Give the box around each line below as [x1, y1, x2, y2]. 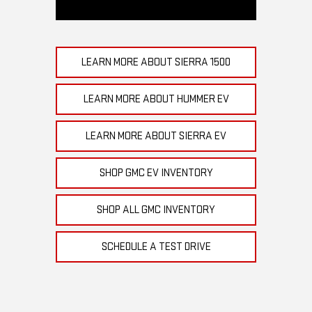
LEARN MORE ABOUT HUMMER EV [83, 93, 229, 107]
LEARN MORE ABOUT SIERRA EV [86, 130, 226, 143]
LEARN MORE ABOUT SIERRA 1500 [81, 56, 231, 70]
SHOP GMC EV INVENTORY [99, 166, 213, 180]
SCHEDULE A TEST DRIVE [101, 240, 211, 254]
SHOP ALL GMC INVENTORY [97, 203, 215, 217]
